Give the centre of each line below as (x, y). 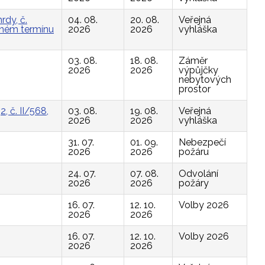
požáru (194, 152)
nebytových (205, 80)
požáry (194, 183)
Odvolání (198, 174)
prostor (195, 89)
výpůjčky (198, 70)
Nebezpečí (202, 142)
